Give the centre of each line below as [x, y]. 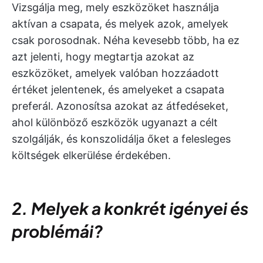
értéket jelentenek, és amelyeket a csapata [118, 90]
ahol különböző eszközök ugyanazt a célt [115, 122]
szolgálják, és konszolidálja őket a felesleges [121, 139]
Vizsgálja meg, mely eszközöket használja [115, 7]
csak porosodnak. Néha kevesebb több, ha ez [126, 40]
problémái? [57, 231]
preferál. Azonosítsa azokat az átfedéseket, [120, 106]
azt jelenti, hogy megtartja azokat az [103, 57]
